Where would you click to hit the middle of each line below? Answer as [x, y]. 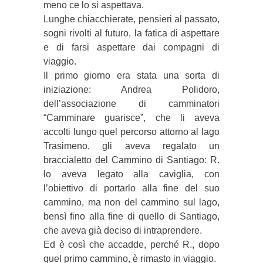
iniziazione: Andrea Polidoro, [131, 89]
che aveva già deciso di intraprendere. [123, 230]
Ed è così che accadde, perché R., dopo [131, 244]
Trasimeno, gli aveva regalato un [131, 146]
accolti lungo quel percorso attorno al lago [131, 131]
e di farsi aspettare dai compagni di [131, 47]
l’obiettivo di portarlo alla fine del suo [131, 188]
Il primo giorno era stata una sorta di [131, 75]
